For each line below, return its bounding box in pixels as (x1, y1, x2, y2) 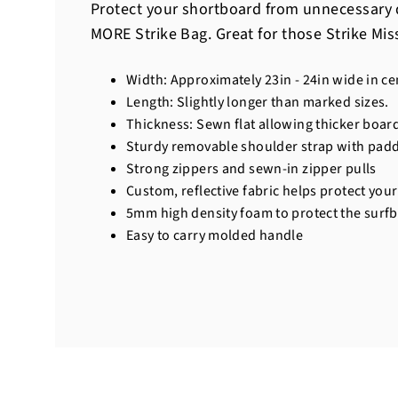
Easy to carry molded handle (126, 226, 304, 246)
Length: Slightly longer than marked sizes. (126, 92, 389, 113)
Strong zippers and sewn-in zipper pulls (126, 159, 377, 179)
